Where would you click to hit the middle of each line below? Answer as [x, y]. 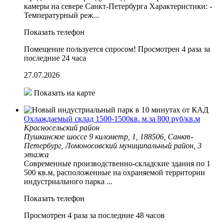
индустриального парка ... [68, 181]
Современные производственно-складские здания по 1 [117, 163]
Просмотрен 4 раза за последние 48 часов [94, 215]
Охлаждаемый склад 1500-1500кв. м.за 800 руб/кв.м [112, 118]
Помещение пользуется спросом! [80, 49]
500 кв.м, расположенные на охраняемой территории [114, 172]
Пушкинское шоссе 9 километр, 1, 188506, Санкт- [109, 136]
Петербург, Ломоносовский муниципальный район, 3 [113, 145]
